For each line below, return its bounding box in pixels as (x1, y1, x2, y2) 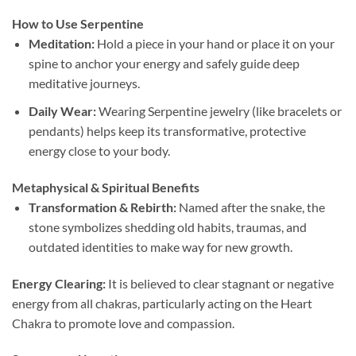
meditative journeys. (28, 75, 140, 91)
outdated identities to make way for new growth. (28, 238, 292, 254)
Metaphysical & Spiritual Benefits (12, 179, 199, 195)
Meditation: (28, 36, 95, 52)
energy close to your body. (28, 143, 170, 159)
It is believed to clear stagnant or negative (106, 275, 334, 291)
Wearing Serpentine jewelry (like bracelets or (95, 103, 342, 119)
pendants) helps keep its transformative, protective (28, 123, 306, 139)
